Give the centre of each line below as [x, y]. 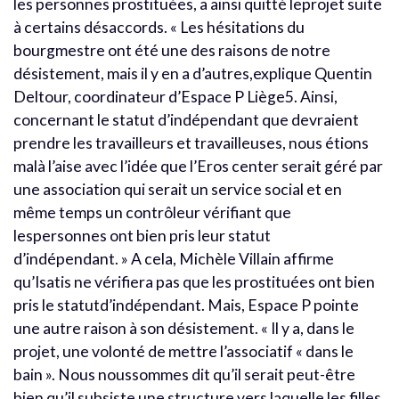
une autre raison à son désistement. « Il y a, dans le [184, 328]
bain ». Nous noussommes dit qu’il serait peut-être [184, 374]
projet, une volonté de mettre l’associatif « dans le [183, 351]
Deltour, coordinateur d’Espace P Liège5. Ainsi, [175, 96]
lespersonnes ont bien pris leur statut [142, 235]
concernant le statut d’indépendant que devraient [186, 119]
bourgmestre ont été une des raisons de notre [172, 50]
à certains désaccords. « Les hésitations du [159, 27]
